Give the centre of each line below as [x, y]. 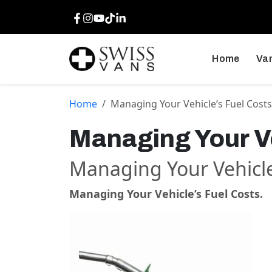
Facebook [93, 16]
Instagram [106, 16]
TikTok [119, 16]
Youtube [112, 16]
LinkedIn [134, 16]
